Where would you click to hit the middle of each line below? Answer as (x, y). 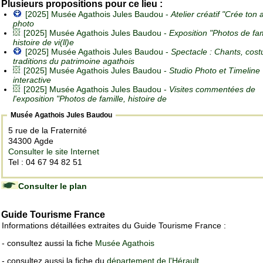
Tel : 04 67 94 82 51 (45, 162)
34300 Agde (32, 141)
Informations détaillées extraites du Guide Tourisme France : (114, 226)
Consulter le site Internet (54, 152)
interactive (32, 80)
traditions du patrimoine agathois (74, 61)
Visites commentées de (212, 90)
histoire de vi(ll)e (43, 43)
